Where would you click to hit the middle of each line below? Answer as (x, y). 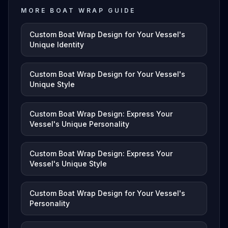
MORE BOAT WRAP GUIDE (78, 10)
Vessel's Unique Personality (79, 124)
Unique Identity (57, 45)
